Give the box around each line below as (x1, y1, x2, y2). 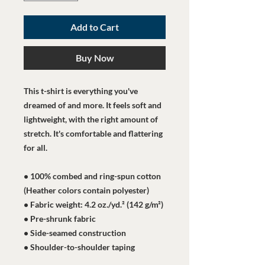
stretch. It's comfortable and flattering (24, 128, 163, 138)
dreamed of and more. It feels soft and (24, 99, 161, 110)
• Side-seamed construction (24, 227, 126, 238)
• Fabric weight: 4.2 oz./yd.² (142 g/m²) (24, 199, 163, 209)
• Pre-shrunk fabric (24, 213, 96, 224)
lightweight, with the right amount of (24, 114, 158, 124)
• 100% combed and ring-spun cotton (24, 170, 161, 181)
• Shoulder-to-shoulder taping (24, 241, 135, 252)
